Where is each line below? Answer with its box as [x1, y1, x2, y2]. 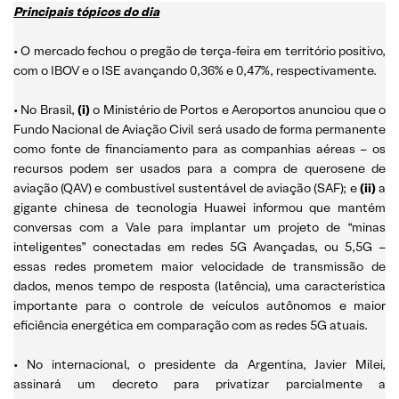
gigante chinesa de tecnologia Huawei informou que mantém [13, 199, 386, 216]
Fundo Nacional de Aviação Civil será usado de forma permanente [13, 120, 386, 137]
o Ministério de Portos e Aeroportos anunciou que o [93, 101, 387, 118]
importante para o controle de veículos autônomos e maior [13, 297, 386, 313]
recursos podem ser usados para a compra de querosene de [13, 159, 386, 176]
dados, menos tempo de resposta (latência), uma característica [13, 277, 386, 294]
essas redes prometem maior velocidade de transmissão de [13, 257, 386, 274]
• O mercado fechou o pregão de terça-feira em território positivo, [13, 42, 386, 59]
